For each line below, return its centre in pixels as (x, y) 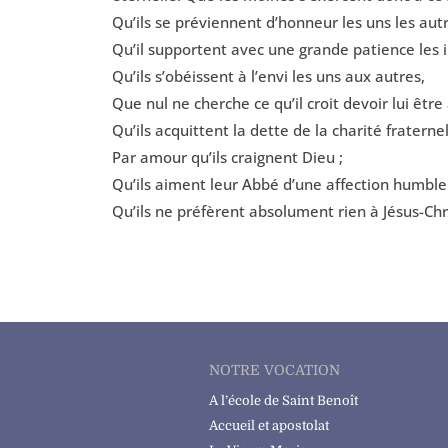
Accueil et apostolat (269, 426)
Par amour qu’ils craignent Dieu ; (227, 157)
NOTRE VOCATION (275, 370)
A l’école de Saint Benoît (284, 401)
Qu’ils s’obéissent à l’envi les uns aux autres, (268, 76)
